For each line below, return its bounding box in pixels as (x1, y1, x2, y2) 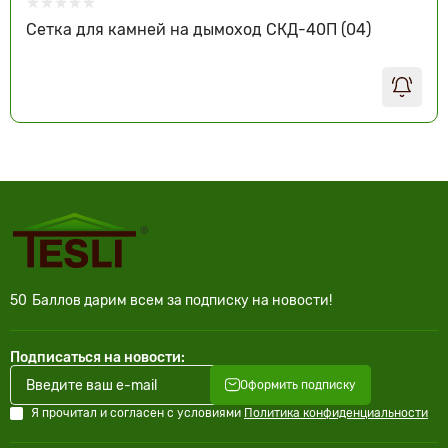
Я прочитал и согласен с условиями (31, 406, 244, 420)
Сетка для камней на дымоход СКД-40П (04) (26, 20, 371, 39)
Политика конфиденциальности (244, 406, 428, 420)
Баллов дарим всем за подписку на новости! (32, 292, 332, 309)
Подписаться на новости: (10, 349, 185, 366)
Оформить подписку (240, 378, 356, 392)
